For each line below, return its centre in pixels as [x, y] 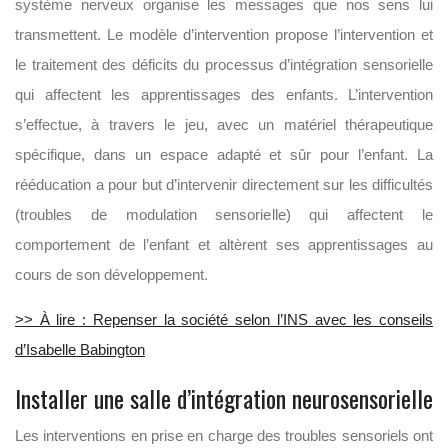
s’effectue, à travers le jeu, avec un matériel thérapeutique [224, 124]
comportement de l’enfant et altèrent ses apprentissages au [224, 244]
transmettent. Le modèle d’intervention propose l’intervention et [224, 34]
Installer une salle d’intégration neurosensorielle [224, 398]
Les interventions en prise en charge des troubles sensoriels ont [224, 435]
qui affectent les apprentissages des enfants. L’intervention [224, 94]
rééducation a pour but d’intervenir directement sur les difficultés [224, 184]
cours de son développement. [111, 274]
